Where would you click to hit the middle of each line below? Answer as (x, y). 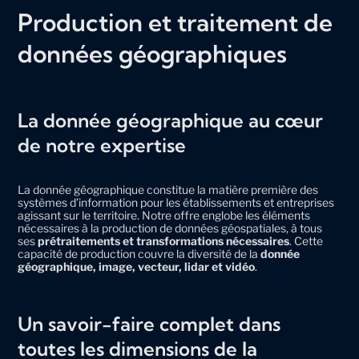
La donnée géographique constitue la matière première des (168, 189)
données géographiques (153, 53)
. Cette (307, 240)
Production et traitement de (175, 22)
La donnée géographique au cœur (171, 120)
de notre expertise (102, 145)
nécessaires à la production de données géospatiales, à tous (170, 228)
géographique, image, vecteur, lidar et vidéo (137, 266)
